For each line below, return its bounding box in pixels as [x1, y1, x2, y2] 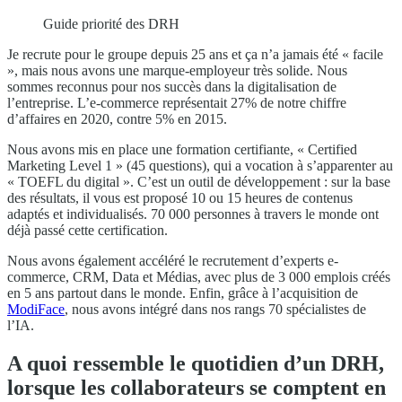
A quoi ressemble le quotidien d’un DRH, [7, 352, 384, 376]
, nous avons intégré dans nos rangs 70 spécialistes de [65, 301, 366, 318]
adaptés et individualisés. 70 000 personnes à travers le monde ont [7, 206, 379, 223]
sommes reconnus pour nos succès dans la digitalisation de [7, 79, 336, 95]
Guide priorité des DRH [43, 16, 179, 32]
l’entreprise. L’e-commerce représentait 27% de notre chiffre [7, 95, 346, 111]
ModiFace [7, 301, 65, 318]
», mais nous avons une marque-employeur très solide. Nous [7, 63, 347, 79]
